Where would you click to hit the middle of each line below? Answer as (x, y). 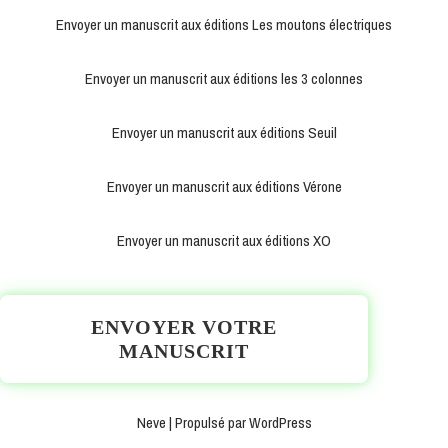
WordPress (280, 423)
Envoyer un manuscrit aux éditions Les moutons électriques (224, 25)
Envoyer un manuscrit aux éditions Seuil (224, 133)
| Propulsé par (207, 423)
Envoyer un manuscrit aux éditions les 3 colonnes (224, 79)
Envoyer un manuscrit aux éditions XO (224, 241)
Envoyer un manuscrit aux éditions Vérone (224, 187)
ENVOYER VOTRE (184, 327)
